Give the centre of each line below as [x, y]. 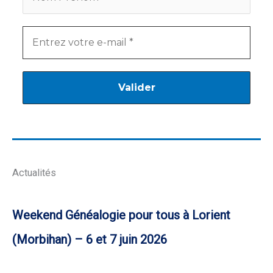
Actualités [34, 173]
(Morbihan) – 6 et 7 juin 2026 [90, 240]
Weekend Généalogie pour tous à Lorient [121, 215]
